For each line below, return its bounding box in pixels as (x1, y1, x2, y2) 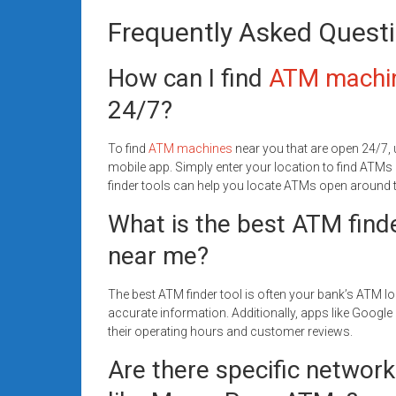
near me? (108, 240, 209, 270)
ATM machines (148, 141, 232, 156)
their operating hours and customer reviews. (108, 324, 353, 339)
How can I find (108, 63, 269, 93)
